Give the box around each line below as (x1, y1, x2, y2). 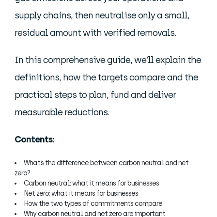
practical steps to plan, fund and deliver (15, 90, 176, 100)
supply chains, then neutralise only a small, (15, 10, 189, 21)
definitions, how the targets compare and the (15, 72, 198, 83)
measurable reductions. (15, 107, 109, 118)
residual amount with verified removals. (15, 28, 176, 38)
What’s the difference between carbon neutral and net (24, 159, 188, 167)
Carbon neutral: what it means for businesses (24, 179, 159, 187)
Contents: (15, 134, 54, 145)
